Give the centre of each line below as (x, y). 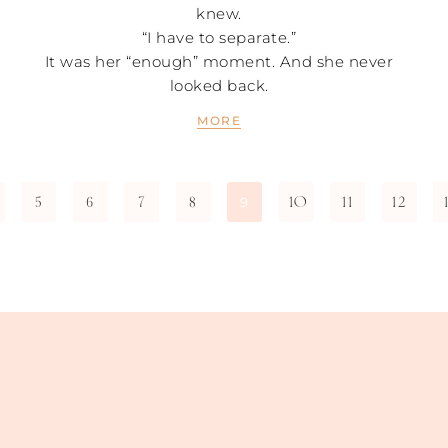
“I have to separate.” (219, 37)
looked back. (219, 85)
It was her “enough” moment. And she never (219, 61)
